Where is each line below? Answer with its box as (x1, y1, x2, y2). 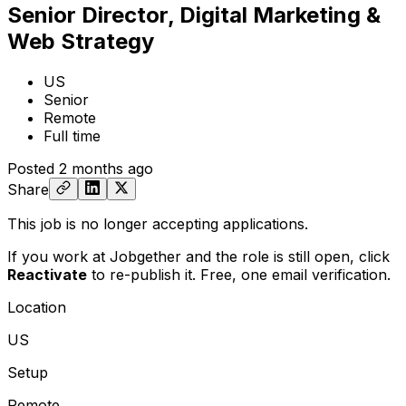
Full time (43, 126, 101, 145)
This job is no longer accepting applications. (7, 214, 308, 233)
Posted (7, 159, 54, 178)
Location (7, 297, 66, 316)
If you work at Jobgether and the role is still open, (7, 246, 359, 266)
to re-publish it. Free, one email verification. (87, 265, 391, 284)
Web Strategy (7, 27, 154, 54)
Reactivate (7, 265, 87, 284)
